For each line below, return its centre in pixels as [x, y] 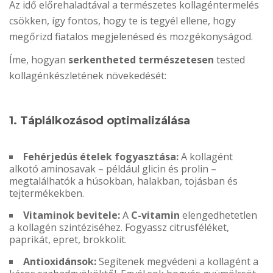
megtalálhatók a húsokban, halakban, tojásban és [123, 181]
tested [229, 60]
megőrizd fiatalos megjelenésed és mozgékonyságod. [131, 37]
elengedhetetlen [218, 215]
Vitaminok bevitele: [72, 215]
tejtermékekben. [47, 193]
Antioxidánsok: [60, 262]
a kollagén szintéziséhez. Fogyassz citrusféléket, [119, 228]
